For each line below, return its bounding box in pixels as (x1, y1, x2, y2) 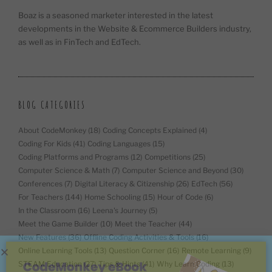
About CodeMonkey (18, 125, 86, 135)
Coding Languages (87, 138, 151, 148)
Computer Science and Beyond (122, 165, 228, 175)
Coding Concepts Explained (103, 125, 197, 135)
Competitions (144, 152, 191, 161)
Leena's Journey (92, 205, 147, 215)
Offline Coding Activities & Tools (84, 232, 194, 242)
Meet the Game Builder (18, 219, 98, 228)
